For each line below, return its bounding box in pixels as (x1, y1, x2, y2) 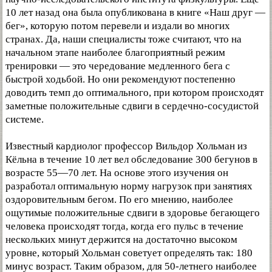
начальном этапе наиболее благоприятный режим (5, 47, 225, 58)
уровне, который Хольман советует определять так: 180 (5, 247, 253, 259)
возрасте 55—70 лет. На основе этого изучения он (5, 167, 228, 178)
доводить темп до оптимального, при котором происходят (5, 87, 263, 98)
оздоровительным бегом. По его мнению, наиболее (5, 194, 233, 205)
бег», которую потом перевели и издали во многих (5, 20, 230, 32)
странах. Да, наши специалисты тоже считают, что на (5, 33, 242, 45)
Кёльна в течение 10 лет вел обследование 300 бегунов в (5, 154, 257, 165)
